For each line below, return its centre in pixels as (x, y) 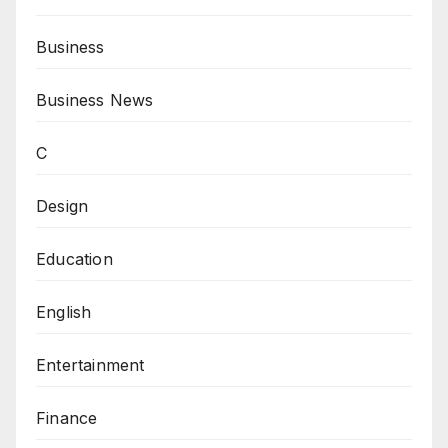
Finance (67, 417)
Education (74, 258)
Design (62, 205)
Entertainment (90, 364)
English (64, 311)
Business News (95, 99)
